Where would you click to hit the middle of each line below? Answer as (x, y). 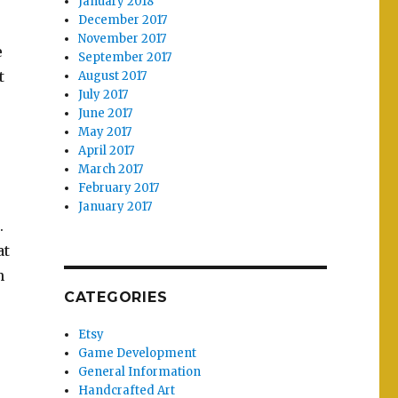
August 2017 (113, 76)
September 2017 (125, 58)
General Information (140, 372)
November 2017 (123, 39)
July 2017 (103, 95)
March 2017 (111, 170)
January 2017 (115, 207)
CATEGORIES (115, 298)
